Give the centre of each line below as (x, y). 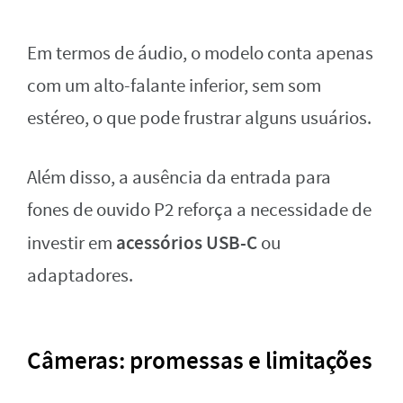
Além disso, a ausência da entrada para (179, 178)
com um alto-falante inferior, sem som (174, 86)
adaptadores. (80, 276)
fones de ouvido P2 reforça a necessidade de (199, 210)
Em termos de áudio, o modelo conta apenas (200, 54)
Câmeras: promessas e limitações (200, 361)
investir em (72, 243)
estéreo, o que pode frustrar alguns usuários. (199, 118)
